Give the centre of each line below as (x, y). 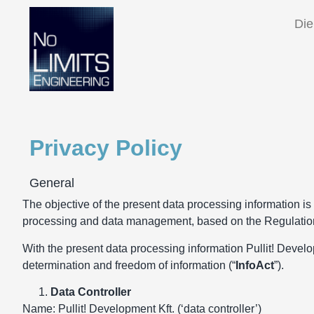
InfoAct (255, 265)
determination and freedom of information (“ (129, 265)
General (52, 183)
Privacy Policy (106, 148)
